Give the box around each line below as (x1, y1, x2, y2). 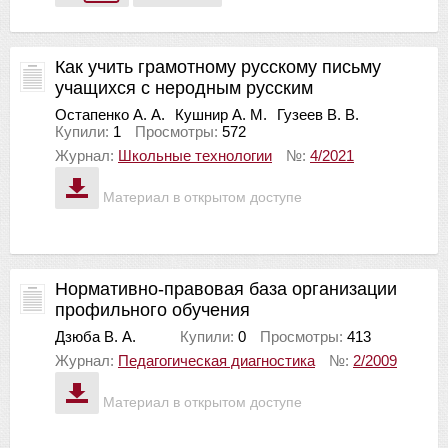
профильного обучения (55, 300, 250, 320)
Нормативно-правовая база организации (55, 279, 397, 299)
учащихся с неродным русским (55, 78, 313, 98)
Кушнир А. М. (175, 106, 267, 123)
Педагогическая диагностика (118, 352, 315, 369)
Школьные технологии (118, 147, 272, 164)
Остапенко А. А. (55, 106, 165, 123)
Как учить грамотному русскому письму (55, 57, 381, 77)
